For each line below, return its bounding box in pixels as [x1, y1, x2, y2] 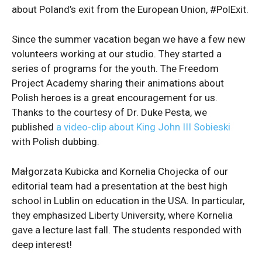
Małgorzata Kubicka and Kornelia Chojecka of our [12, 165, 228, 177]
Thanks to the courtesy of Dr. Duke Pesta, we [12, 106, 207, 118]
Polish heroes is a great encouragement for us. [12, 91, 218, 104]
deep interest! [12, 238, 72, 250]
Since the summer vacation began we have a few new [12, 33, 246, 45]
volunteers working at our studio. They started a [12, 47, 222, 60]
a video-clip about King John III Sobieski [56, 120, 230, 133]
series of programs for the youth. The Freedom [12, 62, 219, 74]
